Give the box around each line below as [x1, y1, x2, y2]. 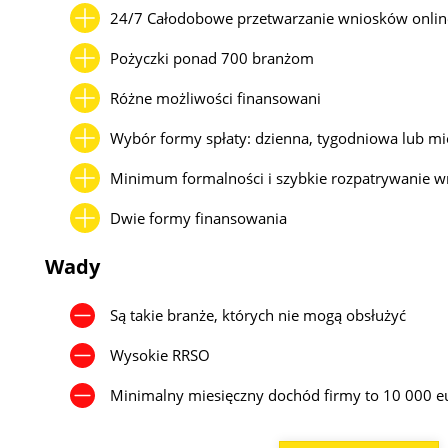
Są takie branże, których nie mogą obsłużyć [110, 305, 407, 326]
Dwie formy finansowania [110, 207, 288, 228]
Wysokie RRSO [110, 345, 211, 366]
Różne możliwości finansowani [110, 87, 322, 108]
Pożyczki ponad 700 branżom [110, 47, 315, 68]
